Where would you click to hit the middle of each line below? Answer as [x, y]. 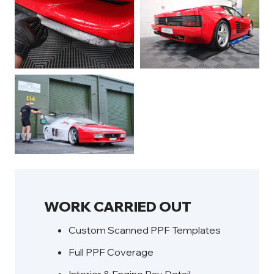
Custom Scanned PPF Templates [145, 230]
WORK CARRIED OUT [118, 207]
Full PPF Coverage [111, 252]
